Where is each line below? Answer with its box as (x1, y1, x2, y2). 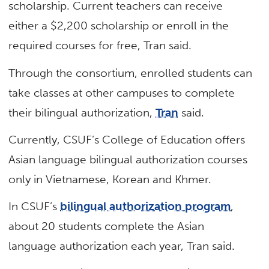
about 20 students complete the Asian (8, 219, 205, 234)
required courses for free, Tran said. (8, 38, 195, 53)
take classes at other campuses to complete (8, 85, 235, 100)
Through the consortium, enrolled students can (8, 65, 253, 80)
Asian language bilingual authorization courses (8, 152, 248, 166)
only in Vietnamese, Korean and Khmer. (8, 172, 215, 186)
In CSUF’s (8, 199, 61, 214)
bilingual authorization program (60, 199, 231, 214)
